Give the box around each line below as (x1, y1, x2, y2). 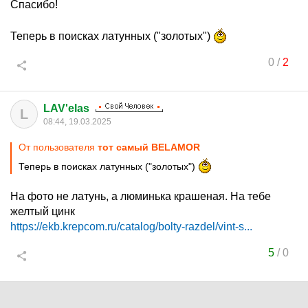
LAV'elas (43, 102, 89, 114)
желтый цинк (10, 206, 75, 217)
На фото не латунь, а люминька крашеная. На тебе (10, 190, 271, 202)
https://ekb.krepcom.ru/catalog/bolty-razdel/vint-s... (10, 221, 252, 232)
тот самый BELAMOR (98, 142, 200, 153)
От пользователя (19, 142, 98, 153)
